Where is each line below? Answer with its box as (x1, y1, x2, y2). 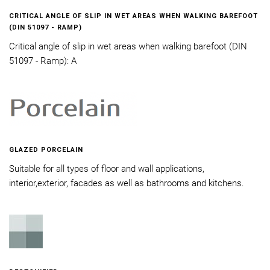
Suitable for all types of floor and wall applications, (9, 163, 204, 174)
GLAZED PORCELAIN (9, 145, 83, 154)
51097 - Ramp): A (9, 55, 77, 66)
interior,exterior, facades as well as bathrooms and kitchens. (9, 177, 244, 189)
